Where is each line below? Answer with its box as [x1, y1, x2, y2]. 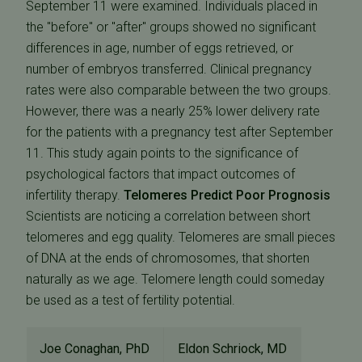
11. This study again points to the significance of [26, 145, 298, 161]
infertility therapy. [26, 187, 124, 203]
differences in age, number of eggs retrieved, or [26, 40, 293, 56]
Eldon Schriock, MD [178, 341, 287, 356]
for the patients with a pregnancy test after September [26, 124, 333, 140]
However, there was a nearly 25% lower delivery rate [26, 103, 320, 119]
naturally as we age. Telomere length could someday [26, 271, 325, 287]
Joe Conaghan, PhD [39, 341, 149, 356]
